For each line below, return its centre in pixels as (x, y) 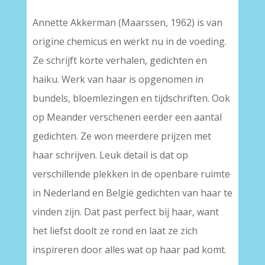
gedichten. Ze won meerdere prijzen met (122, 136)
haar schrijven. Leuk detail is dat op (110, 155)
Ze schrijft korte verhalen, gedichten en (119, 60)
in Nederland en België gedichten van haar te (132, 193)
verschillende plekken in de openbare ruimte (131, 174)
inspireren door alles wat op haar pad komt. (129, 250)
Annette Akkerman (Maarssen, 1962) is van (127, 22)
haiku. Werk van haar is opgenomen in (118, 79)
